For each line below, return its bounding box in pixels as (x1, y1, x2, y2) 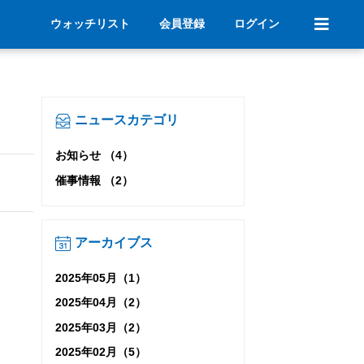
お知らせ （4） (55, 149, 133, 162)
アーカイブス (71, 235, 153, 249)
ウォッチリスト (50, 16, 130, 31)
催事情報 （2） (55, 173, 133, 187)
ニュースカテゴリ (71, 113, 179, 127)
